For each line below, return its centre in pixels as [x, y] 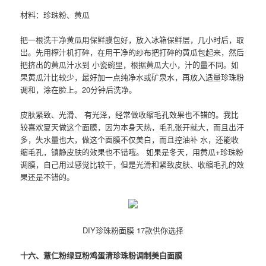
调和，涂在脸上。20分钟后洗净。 [79, 90]
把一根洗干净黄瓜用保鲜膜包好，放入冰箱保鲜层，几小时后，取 [132, 40]
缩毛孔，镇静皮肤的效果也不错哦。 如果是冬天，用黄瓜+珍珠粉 [132, 152]
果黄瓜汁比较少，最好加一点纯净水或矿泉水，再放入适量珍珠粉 [132, 77]
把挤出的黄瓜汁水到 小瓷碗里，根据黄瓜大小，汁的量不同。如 [130, 65]
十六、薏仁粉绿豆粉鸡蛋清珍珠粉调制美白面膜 [102, 255]
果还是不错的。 [47, 177]
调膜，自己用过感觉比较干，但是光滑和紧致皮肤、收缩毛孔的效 [132, 164]
